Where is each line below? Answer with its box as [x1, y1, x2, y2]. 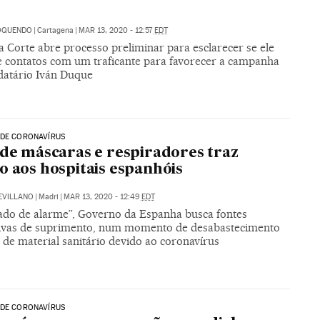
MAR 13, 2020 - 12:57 [78, 25, 154, 35]
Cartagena [36, 25, 74, 35]
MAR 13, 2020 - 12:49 [63, 192, 141, 202]
